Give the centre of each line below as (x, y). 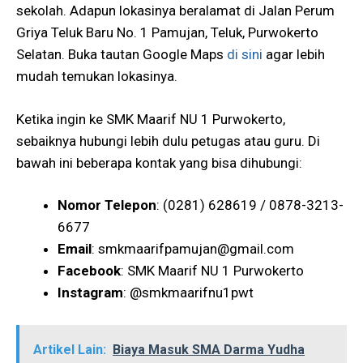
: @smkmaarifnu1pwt (188, 293)
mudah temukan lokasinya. (97, 77)
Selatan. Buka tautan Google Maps (122, 55)
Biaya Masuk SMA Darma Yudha (209, 349)
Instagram (90, 293)
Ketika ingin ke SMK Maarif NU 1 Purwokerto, (151, 119)
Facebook (89, 271)
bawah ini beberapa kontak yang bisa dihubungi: (159, 162)
